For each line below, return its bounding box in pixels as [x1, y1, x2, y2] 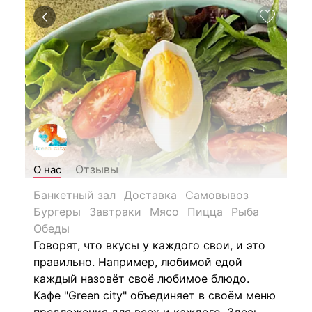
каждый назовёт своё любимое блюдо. [33, 272, 249, 286]
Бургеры [33, 205, 81, 219]
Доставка [124, 188, 177, 202]
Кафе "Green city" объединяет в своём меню [33, 288, 276, 302]
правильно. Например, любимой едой [33, 255, 242, 269]
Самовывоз [185, 188, 249, 202]
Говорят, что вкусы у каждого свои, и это [33, 238, 265, 252]
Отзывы [75, 162, 118, 176]
